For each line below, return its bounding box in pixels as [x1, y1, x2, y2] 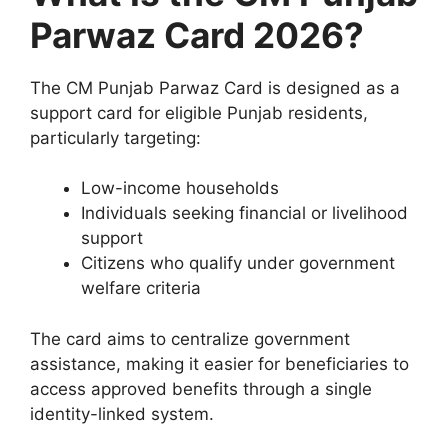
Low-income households [81, 178, 279, 198]
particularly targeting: [30, 127, 201, 148]
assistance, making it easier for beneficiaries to [30, 353, 409, 374]
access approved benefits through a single [30, 378, 372, 399]
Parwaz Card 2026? [30, 13, 364, 56]
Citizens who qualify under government [81, 253, 395, 273]
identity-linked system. [30, 403, 214, 424]
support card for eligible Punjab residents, [30, 102, 368, 123]
